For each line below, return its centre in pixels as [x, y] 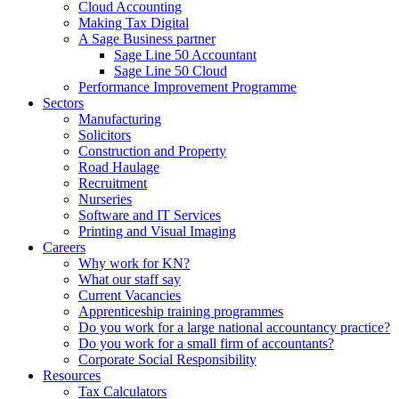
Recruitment [113, 183]
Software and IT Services [150, 215]
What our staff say [130, 279]
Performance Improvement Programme [187, 87]
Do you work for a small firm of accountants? [206, 343]
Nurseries [105, 199]
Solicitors [105, 135]
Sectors [63, 103]
